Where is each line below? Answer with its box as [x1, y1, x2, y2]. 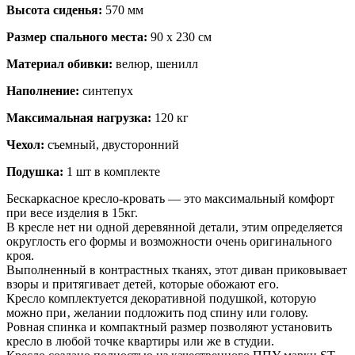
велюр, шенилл [113, 56, 198, 71]
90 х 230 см [151, 29, 212, 44]
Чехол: [6, 137, 48, 151]
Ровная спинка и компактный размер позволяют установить [6, 319, 332, 334]
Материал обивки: [6, 56, 113, 71]
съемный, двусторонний [48, 137, 179, 151]
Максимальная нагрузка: [6, 110, 151, 124]
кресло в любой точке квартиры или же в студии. [6, 334, 274, 348]
